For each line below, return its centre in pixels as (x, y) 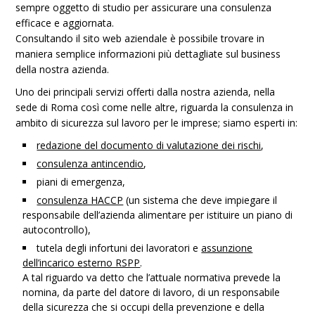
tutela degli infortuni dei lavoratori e (119, 248)
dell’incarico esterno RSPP (82, 263)
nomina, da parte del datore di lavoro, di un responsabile (152, 292)
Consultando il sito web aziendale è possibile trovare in (140, 38)
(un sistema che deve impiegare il (200, 200)
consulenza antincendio (90, 163)
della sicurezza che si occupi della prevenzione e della (144, 307)
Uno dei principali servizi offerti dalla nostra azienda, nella (146, 92)
